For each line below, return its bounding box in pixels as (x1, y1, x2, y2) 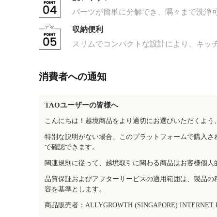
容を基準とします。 (45, 186, 106, 193)
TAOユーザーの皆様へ (45, 101, 118, 109)
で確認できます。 (45, 143, 99, 151)
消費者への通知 (39, 71, 107, 82)
